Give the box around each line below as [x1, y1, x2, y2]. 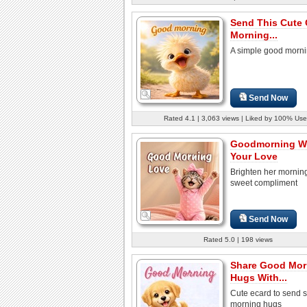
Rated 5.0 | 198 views [203, 235, 273, 243]
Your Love [230, 150, 278, 162]
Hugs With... [230, 271, 287, 283]
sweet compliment [230, 177, 297, 188]
